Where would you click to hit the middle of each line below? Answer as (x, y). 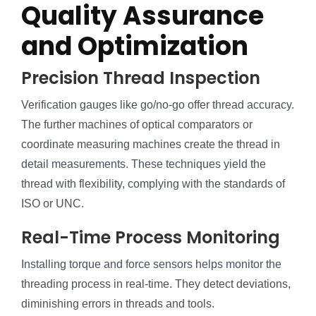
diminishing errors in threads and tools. (118, 303)
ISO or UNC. (53, 203)
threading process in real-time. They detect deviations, (156, 284)
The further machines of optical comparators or (137, 124)
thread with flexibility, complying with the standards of (153, 183)
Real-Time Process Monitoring (151, 237)
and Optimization (135, 46)
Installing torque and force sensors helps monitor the (151, 264)
